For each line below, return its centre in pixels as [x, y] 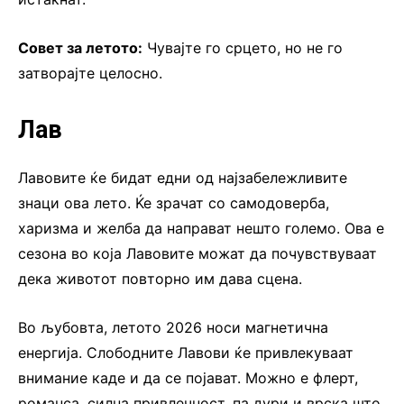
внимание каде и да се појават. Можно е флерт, [188, 377]
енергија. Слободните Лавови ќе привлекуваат [186, 352]
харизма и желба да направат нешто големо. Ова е [201, 228]
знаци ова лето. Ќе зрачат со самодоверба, [174, 202]
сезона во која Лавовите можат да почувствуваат [197, 253]
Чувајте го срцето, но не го [243, 47]
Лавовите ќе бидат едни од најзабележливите [183, 177]
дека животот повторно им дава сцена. [160, 278]
